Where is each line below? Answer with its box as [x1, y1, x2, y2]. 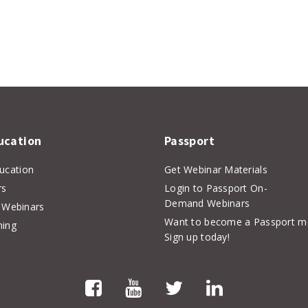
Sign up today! [164, 230, 230, 243]
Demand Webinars [164, 197, 250, 210]
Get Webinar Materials [164, 163, 267, 176]
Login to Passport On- [164, 181, 267, 195]
